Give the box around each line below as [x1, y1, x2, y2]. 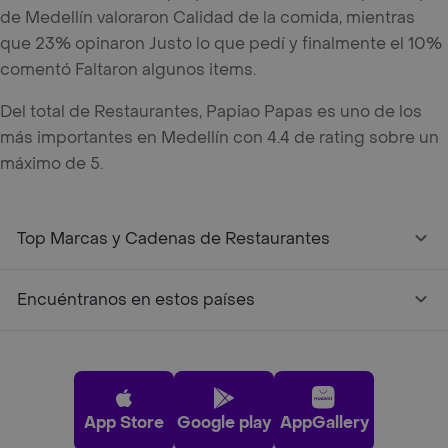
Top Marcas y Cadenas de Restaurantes [17, 228, 330, 249]
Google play [177, 412, 271, 433]
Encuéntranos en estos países [17, 289, 255, 310]
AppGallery [279, 412, 369, 433]
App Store [84, 412, 164, 433]
